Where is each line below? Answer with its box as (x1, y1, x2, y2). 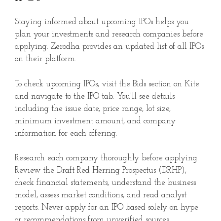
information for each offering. (15, 129, 117, 138)
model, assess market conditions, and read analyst (15, 191, 186, 200)
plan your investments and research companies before (15, 30, 203, 39)
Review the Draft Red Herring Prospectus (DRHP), (15, 166, 186, 175)
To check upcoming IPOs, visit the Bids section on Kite (15, 79, 199, 88)
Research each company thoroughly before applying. (15, 154, 199, 163)
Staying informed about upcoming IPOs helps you (15, 18, 189, 27)
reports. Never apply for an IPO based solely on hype (15, 203, 198, 212)
